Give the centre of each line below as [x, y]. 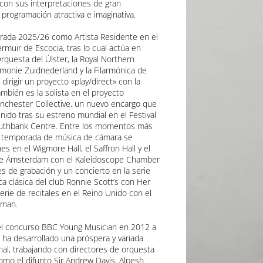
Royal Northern [107, 59]
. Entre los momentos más [104, 126]
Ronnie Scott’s [92, 182]
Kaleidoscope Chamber [117, 160]
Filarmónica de [120, 70]
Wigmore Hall [57, 149]
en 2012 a [136, 227]
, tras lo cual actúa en [102, 48]
